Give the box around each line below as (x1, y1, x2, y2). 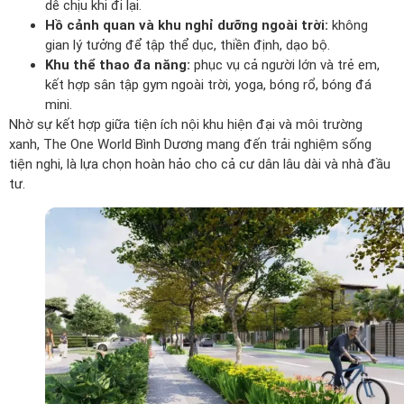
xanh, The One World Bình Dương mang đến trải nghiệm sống (9, 135, 372, 152)
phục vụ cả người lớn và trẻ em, (190, 56, 380, 73)
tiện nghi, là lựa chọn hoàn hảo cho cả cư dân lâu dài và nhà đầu (9, 155, 390, 172)
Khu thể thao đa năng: (45, 56, 190, 73)
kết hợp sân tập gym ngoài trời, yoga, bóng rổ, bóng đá (45, 76, 372, 93)
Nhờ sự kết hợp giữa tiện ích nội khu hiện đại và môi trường (9, 115, 363, 133)
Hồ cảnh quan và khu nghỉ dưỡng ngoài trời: (45, 16, 328, 33)
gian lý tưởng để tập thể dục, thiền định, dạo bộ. (45, 36, 330, 53)
